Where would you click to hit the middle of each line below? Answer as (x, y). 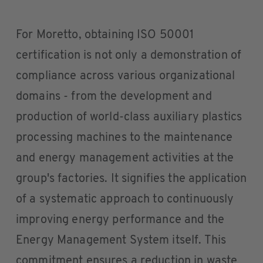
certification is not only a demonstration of (129, 56)
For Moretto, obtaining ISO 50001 (105, 35)
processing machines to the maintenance (124, 138)
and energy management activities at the (125, 159)
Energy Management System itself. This (121, 241)
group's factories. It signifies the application (131, 179)
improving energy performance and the (120, 220)
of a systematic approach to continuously (125, 200)
